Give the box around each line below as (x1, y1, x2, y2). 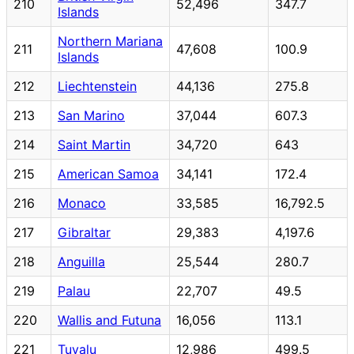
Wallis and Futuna (58, 311, 161, 328)
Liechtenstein (58, 77, 137, 94)
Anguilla (58, 253, 105, 269)
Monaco (58, 194, 106, 211)
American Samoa (58, 165, 159, 182)
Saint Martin (58, 136, 130, 153)
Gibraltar (58, 224, 111, 240)
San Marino (58, 107, 125, 123)
